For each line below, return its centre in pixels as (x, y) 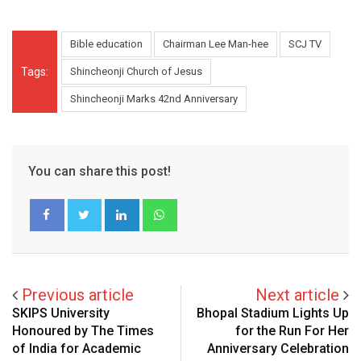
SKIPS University (61, 313)
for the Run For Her (292, 330)
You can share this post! (100, 171)
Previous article (78, 295)
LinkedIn (166, 207)
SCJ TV (305, 44)
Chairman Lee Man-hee (216, 44)
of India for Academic (77, 348)
